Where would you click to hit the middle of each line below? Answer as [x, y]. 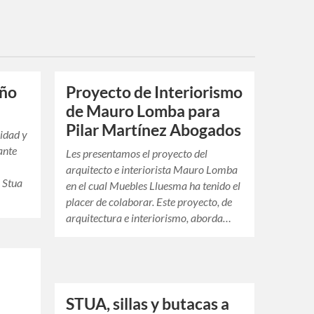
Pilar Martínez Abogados [154, 130]
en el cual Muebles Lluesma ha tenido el [153, 186]
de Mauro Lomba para [143, 111]
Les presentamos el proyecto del [137, 153]
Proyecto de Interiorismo [155, 93]
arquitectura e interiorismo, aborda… [149, 218]
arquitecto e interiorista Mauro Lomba [152, 170]
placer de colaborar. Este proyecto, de [149, 202]
